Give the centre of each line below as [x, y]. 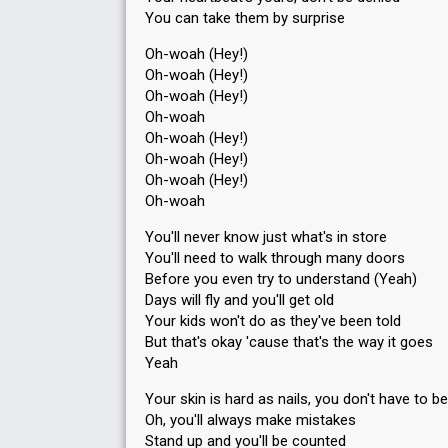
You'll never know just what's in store [266, 237]
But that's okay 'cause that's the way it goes [289, 342]
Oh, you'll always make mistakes [250, 420]
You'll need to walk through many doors [275, 258]
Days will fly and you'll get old [239, 300]
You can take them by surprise [245, 18]
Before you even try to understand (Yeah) [281, 279]
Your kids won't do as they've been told [273, 321]
